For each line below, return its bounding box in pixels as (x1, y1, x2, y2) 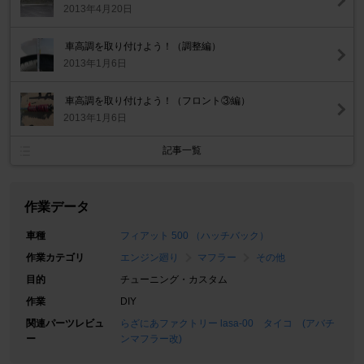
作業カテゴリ (26, 252, 84, 264)
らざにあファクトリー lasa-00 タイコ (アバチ (120, 318, 335, 330)
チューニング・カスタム (120, 274, 227, 286)
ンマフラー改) (120, 333, 182, 345)
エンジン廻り (120, 252, 179, 264)
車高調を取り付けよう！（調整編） (65, 41, 222, 53)
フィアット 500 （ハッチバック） (120, 230, 269, 242)
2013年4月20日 (63, 3, 133, 15)
